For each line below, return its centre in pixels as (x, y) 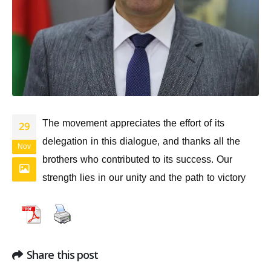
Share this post (63, 254)
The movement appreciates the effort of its (133, 123)
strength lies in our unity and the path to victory (144, 178)
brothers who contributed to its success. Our (137, 160)
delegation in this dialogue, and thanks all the (141, 142)
